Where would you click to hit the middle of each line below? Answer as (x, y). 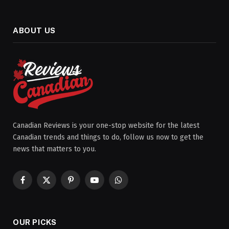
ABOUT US (34, 30)
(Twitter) (60, 195)
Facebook (37, 185)
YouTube (107, 185)
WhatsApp (134, 185)
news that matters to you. (54, 149)
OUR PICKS (35, 222)
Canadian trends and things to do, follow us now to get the (108, 137)
